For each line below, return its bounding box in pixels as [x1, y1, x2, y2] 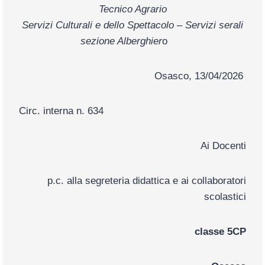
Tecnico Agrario [98, 3, 167, 15]
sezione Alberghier [80, 35, 162, 47]
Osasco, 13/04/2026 [154, 70, 246, 82]
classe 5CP [195, 225, 246, 237]
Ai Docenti [201, 140, 246, 151]
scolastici [204, 190, 246, 202]
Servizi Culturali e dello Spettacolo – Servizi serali [22, 19, 243, 31]
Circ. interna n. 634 [19, 105, 104, 117]
